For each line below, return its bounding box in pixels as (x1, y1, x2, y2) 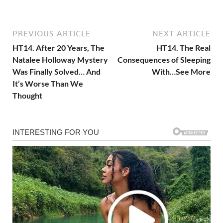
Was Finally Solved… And (12, 66, 101, 76)
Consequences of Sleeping (117, 54, 211, 64)
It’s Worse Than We (12, 78, 83, 88)
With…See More (152, 66, 211, 76)
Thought (12, 90, 42, 100)
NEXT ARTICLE (152, 28, 211, 38)
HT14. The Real (156, 42, 211, 52)
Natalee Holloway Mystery (12, 54, 108, 64)
